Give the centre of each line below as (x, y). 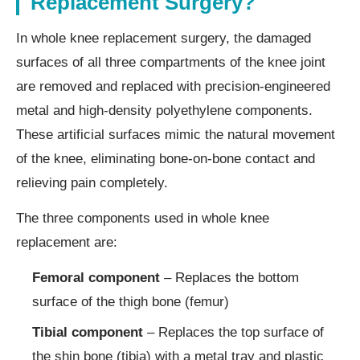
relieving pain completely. (92, 182)
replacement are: (67, 242)
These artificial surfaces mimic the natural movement (176, 134)
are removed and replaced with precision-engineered (173, 86)
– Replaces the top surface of (233, 332)
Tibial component (88, 332)
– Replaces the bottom (229, 277)
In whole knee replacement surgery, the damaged (164, 38)
